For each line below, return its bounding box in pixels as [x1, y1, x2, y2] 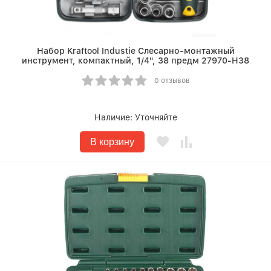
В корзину [90, 137, 134, 148]
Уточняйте [134, 113, 177, 123]
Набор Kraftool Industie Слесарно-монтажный [36, 46, 235, 56]
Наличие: [94, 113, 135, 123]
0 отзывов [154, 76, 190, 85]
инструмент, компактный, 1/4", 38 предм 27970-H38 [22, 56, 249, 66]
